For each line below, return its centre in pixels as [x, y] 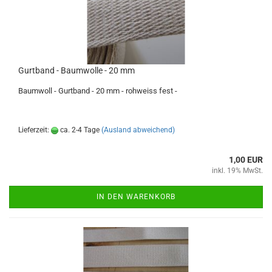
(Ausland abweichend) [138, 130]
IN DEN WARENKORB [136, 197]
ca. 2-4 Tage [79, 130]
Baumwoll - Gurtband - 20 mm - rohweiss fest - [99, 91]
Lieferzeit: [35, 130]
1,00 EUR [246, 160]
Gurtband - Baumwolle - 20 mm [76, 70]
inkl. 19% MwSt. [237, 171]
